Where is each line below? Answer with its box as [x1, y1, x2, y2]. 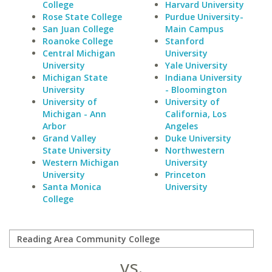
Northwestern [165, 144, 225, 156]
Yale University [165, 59, 228, 71]
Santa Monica [42, 181, 101, 192]
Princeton [165, 169, 206, 180]
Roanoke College [42, 35, 113, 47]
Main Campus [165, 23, 223, 35]
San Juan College [42, 23, 114, 35]
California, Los [165, 108, 226, 120]
